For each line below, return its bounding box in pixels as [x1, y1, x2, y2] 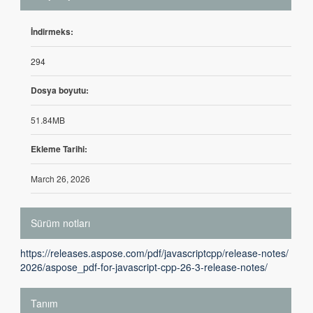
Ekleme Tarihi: [31, 143, 87, 155]
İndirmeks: [31, 25, 73, 38]
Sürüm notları [31, 216, 90, 230]
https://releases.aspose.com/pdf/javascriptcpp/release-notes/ [20, 246, 289, 260]
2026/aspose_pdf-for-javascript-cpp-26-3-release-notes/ [20, 260, 268, 274]
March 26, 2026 [31, 173, 90, 184]
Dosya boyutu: [31, 84, 89, 96]
